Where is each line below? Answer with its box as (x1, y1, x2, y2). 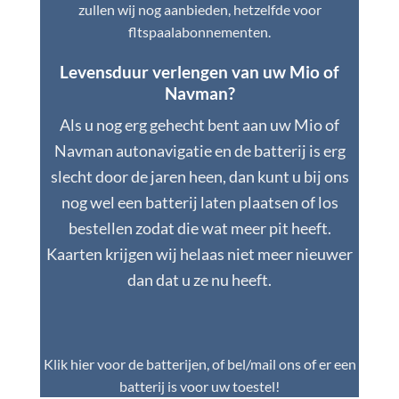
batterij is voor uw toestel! (119, 377, 280, 395)
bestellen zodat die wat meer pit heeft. (68, 218, 331, 239)
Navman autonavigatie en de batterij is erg (53, 141, 346, 161)
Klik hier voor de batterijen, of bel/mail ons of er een (43, 354, 356, 372)
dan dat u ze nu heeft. (127, 270, 272, 290)
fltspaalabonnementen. (128, 22, 271, 40)
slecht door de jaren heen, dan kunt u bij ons (50, 167, 349, 187)
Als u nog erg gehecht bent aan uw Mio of (60, 115, 339, 135)
